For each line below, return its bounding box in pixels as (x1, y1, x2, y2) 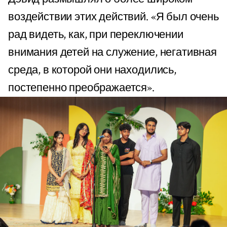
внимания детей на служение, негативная (8, 45, 217, 60)
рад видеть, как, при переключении (8, 27, 183, 43)
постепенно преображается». (8, 81, 155, 96)
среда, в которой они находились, (8, 63, 176, 78)
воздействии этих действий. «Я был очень (8, 10, 219, 25)
